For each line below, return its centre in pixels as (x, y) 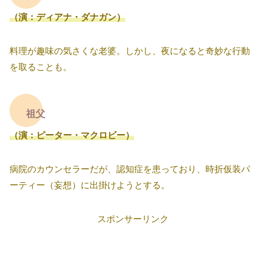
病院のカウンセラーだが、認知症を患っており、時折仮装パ (130, 169)
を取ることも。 (41, 66)
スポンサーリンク (133, 218)
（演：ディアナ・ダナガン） (67, 17)
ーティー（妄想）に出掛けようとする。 (90, 185)
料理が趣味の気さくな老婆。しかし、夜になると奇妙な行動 (130, 50)
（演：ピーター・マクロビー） (72, 135)
